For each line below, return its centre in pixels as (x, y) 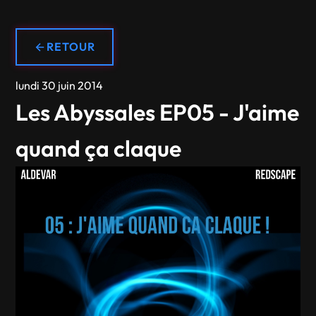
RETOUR (71, 47)
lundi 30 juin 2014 (60, 85)
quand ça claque (99, 148)
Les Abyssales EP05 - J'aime (158, 112)
